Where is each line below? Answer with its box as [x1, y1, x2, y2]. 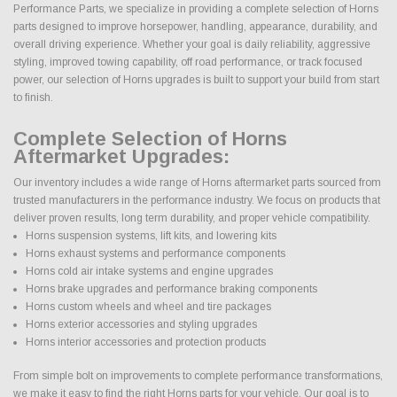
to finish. [13, 90, 53, 104]
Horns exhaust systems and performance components [25, 246, 285, 260]
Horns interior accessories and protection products [25, 335, 266, 348]
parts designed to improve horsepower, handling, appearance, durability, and [13, 19, 378, 33]
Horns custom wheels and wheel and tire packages [25, 300, 271, 313]
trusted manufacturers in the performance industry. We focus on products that [13, 193, 380, 206]
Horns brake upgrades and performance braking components [25, 282, 317, 295]
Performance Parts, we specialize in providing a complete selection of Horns [13, 2, 378, 15]
